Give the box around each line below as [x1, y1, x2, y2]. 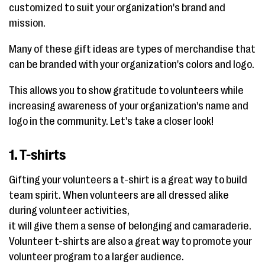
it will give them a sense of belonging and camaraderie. [9, 219, 251, 232]
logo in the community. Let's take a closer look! [9, 115, 214, 127]
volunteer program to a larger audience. [9, 250, 184, 263]
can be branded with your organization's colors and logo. [9, 58, 254, 70]
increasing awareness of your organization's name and [9, 99, 248, 112]
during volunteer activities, [9, 204, 130, 216]
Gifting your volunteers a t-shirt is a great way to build [9, 173, 247, 186]
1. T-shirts [9, 146, 66, 163]
